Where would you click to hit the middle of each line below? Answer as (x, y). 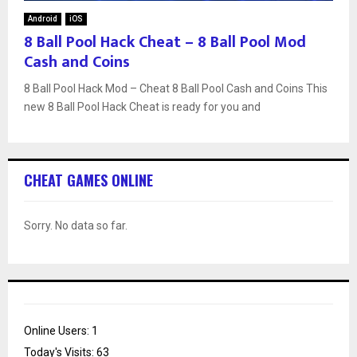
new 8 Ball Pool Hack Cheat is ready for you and (142, 106)
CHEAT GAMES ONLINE (88, 180)
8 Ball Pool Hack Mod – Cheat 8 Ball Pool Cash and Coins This (176, 88)
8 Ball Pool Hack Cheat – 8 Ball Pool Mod (165, 42)
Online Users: (58, 330)
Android (43, 18)
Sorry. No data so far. (76, 225)
